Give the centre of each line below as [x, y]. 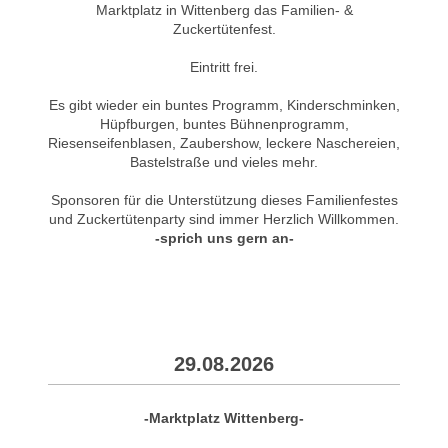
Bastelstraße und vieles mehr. [224, 161]
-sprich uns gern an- [224, 237]
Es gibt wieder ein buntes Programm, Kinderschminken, [224, 104]
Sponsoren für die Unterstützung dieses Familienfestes [224, 199]
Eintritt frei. [224, 66]
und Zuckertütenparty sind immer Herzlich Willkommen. [224, 218]
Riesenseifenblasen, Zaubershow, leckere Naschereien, [224, 142]
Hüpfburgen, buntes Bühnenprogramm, [224, 123]
